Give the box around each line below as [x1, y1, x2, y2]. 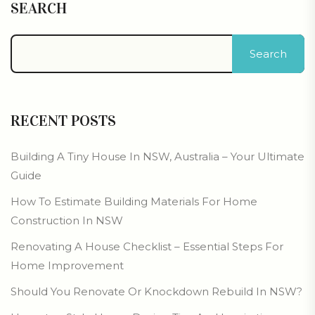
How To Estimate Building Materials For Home [11, 195, 257, 209]
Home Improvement [11, 259, 124, 273]
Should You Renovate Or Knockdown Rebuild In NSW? [11, 285, 302, 299]
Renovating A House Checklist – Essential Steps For [11, 240, 283, 254]
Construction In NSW [11, 214, 123, 228]
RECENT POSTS [11, 111, 116, 131]
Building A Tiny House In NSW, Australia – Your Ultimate [11, 150, 304, 164]
